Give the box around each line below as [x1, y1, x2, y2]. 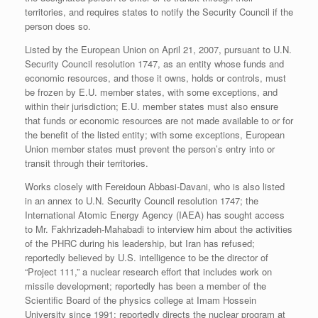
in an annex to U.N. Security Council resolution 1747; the [25, 194, 258, 208]
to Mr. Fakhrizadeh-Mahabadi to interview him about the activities [25, 222, 292, 236]
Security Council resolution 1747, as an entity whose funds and [25, 57, 284, 71]
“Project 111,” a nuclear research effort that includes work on [25, 265, 272, 279]
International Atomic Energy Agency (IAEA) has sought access [25, 208, 285, 222]
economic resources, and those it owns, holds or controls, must [25, 71, 286, 85]
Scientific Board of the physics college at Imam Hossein [25, 293, 256, 307]
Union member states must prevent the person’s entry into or [25, 142, 275, 156]
